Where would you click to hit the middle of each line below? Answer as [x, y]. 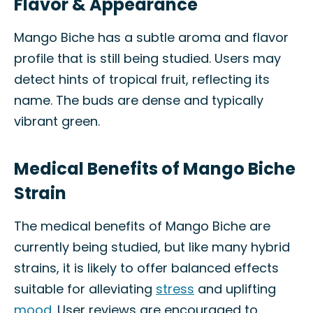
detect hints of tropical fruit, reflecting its [142, 79]
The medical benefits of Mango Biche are [142, 226]
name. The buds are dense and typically [139, 100]
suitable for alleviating [85, 289]
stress [175, 289]
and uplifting [235, 289]
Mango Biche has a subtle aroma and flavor [151, 37]
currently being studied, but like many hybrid [152, 247]
